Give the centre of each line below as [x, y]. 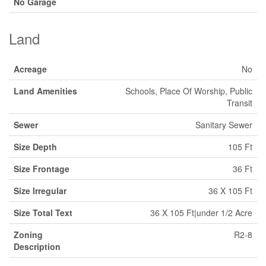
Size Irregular [40, 191]
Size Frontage [42, 169]
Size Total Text [43, 213]
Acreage [30, 69]
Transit [240, 103]
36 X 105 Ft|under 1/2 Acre [201, 213]
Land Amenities [45, 91]
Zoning [28, 235]
